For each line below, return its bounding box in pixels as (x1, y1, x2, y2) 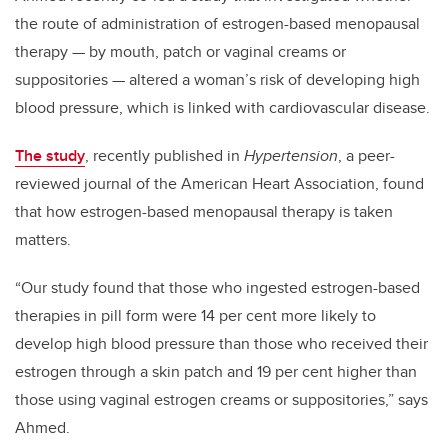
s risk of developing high (249, 68, 420, 92)
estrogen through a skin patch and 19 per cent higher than (15, 360, 417, 384)
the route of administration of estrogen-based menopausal (15, 12, 420, 36)
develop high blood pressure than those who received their (15, 332, 428, 356)
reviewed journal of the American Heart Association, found (15, 172, 424, 196)
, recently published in (85, 144, 244, 168)
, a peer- (338, 144, 395, 168)
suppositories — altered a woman (15, 68, 245, 92)
